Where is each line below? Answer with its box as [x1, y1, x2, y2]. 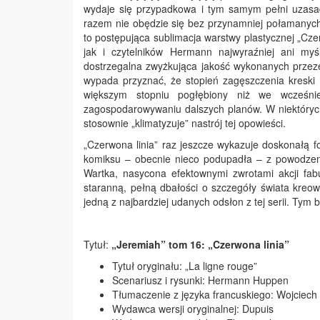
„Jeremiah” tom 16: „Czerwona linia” [109, 237, 289, 251]
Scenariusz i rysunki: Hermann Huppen [112, 273, 291, 287]
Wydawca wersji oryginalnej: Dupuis [112, 301, 274, 316]
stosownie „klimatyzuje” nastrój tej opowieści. [84, 116, 286, 130]
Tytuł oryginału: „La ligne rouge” [112, 259, 260, 273]
